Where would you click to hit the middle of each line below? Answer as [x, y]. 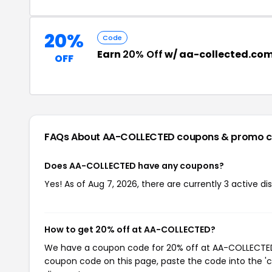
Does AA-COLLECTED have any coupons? [134, 165]
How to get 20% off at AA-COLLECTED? [130, 229]
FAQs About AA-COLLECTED [111, 137]
